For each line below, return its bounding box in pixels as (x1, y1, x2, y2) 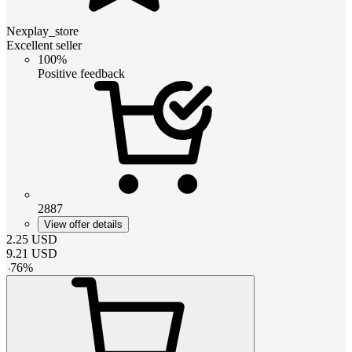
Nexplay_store (6, 24, 79, 38)
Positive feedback (38, 66, 125, 80)
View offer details (44, 218, 123, 230)
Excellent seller (6, 38, 82, 52)
